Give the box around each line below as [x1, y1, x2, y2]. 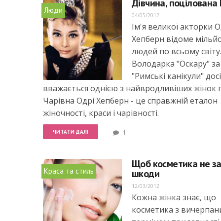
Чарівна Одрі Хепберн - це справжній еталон [43, 95, 218, 106]
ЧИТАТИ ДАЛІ [53, 128, 88, 135]
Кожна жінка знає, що [132, 192, 216, 203]
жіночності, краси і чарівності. [43, 108, 159, 118]
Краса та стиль [44, 166, 94, 176]
